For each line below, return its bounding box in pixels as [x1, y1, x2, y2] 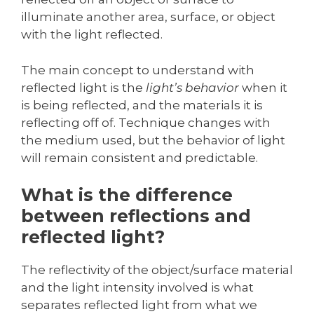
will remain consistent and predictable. [21, 150, 258, 165]
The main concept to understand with [21, 62, 254, 77]
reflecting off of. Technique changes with [21, 115, 271, 130]
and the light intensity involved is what [21, 280, 254, 295]
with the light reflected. [21, 27, 163, 42]
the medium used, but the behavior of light [21, 132, 285, 147]
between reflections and [21, 205, 251, 227]
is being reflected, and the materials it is [21, 97, 263, 112]
